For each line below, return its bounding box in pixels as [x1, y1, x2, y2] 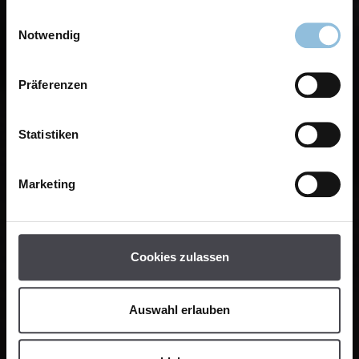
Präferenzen [18, 78, 88, 92]
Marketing [18, 177, 75, 192]
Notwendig [18, 28, 80, 42]
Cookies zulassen [130, 250, 229, 264]
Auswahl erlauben [129, 302, 230, 317]
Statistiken [18, 127, 79, 142]
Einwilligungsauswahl [6, 12, 118, 26]
